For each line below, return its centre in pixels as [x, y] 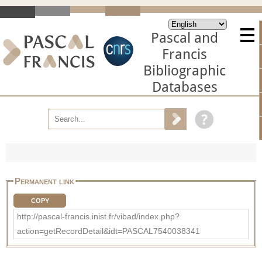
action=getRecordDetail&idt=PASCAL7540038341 [108, 231]
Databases [185, 87]
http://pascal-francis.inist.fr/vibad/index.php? [98, 216]
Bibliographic [185, 71]
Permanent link [44, 181]
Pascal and [185, 38]
